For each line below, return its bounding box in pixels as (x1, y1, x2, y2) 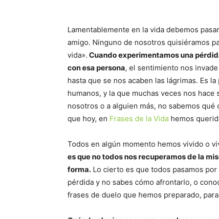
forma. (67, 165, 91, 174)
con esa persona (67, 63, 125, 72)
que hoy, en (67, 114, 109, 123)
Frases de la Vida (109, 114, 169, 123)
